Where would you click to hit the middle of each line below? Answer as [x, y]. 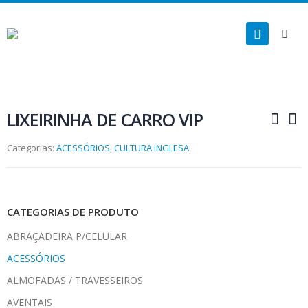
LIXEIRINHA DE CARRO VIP [105, 120]
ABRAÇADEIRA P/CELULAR [67, 236]
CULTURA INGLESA [152, 147]
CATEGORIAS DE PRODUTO [73, 212]
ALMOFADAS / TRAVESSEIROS [75, 280]
